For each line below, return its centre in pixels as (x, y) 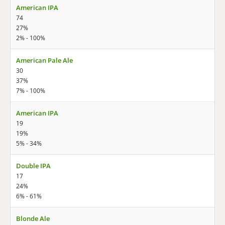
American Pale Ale (44, 60)
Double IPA (33, 166)
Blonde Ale (33, 218)
